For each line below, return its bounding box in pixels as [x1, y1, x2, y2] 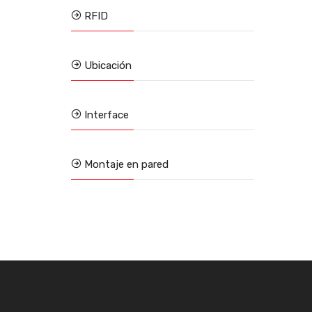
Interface [81, 109, 129, 121]
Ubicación [81, 59, 132, 72]
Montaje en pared [81, 158, 169, 171]
